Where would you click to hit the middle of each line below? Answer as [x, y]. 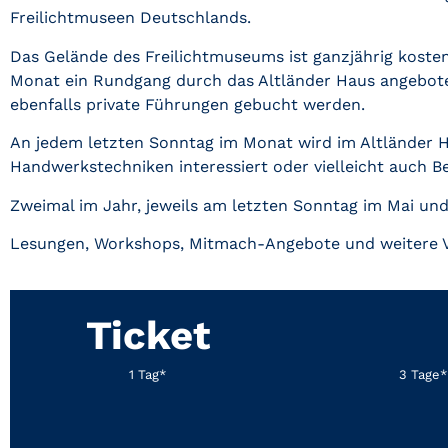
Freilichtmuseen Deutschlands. [133, 18]
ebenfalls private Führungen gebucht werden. [190, 104]
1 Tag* [147, 375]
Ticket [147, 336]
